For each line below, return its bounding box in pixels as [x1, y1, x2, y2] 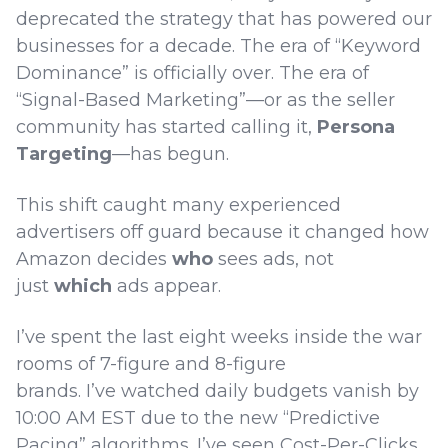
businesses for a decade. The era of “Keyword [16, 34, 421, 57]
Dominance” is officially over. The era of [16, 61, 369, 84]
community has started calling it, [16, 115, 317, 138]
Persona [317, 115, 395, 138]
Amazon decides [16, 247, 172, 270]
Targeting [16, 142, 112, 165]
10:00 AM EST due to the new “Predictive [16, 406, 380, 429]
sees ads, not [213, 247, 334, 270]
